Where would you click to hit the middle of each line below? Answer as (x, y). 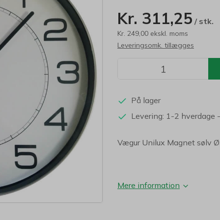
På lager (146, 100)
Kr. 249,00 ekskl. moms (153, 33)
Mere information (149, 185)
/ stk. (203, 21)
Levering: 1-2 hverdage (173, 116)
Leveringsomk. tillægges (156, 45)
